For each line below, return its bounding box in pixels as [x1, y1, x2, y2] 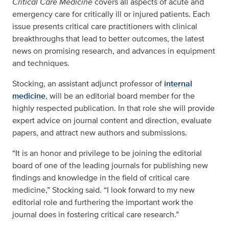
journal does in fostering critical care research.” [12, 209, 179, 220]
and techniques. [12, 57, 70, 69]
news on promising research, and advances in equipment [12, 45, 215, 57]
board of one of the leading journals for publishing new [12, 159, 208, 171]
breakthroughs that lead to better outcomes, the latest [12, 33, 204, 44]
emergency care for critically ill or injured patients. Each [12, 8, 210, 20]
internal [164, 78, 192, 89]
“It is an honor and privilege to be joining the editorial [12, 147, 202, 159]
